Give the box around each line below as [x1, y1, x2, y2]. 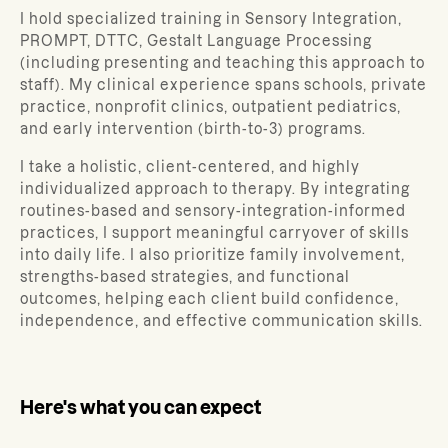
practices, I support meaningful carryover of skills [20, 225, 409, 241]
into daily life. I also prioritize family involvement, [20, 247, 405, 263]
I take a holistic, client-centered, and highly [20, 159, 360, 175]
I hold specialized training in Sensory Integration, [20, 11, 402, 27]
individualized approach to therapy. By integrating [20, 181, 410, 197]
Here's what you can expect [20, 398, 261, 417]
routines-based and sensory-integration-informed [20, 203, 406, 219]
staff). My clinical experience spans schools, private [20, 77, 427, 93]
